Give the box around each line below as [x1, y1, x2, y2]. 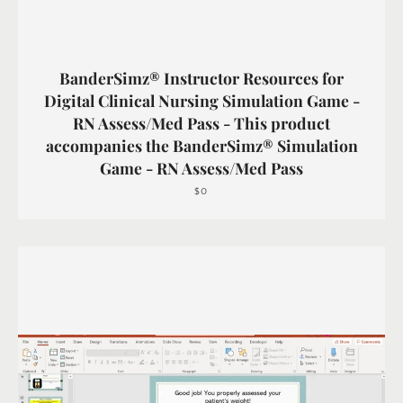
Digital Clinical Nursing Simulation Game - [43, 90, 360, 111]
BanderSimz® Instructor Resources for [59, 67, 344, 88]
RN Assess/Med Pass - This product [73, 112, 330, 133]
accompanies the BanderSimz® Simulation [45, 135, 358, 156]
